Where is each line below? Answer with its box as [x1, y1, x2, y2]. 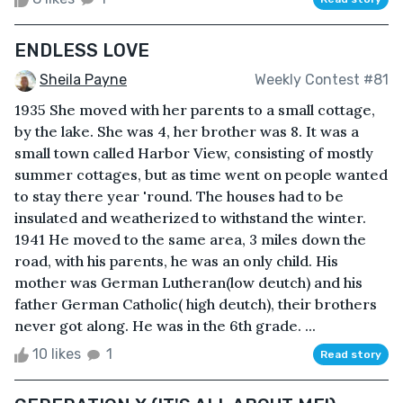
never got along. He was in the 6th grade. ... [14, 316, 316, 335]
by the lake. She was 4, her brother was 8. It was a [14, 121, 359, 140]
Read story [320, 347, 381, 361]
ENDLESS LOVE [14, 40, 149, 62]
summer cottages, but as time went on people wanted [14, 165, 388, 184]
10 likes [29, 345, 85, 363]
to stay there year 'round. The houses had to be [14, 186, 344, 205]
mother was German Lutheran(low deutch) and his [14, 273, 363, 291]
